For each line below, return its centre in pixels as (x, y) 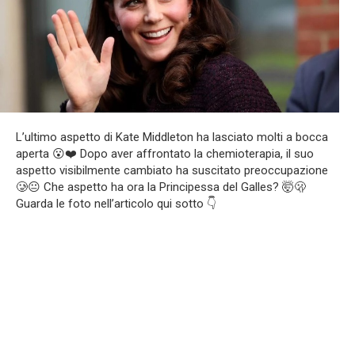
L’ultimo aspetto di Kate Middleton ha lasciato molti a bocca (172, 137)
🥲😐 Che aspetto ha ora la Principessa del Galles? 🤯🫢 (161, 187)
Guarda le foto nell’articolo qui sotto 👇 (116, 203)
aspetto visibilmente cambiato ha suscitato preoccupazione (172, 170)
